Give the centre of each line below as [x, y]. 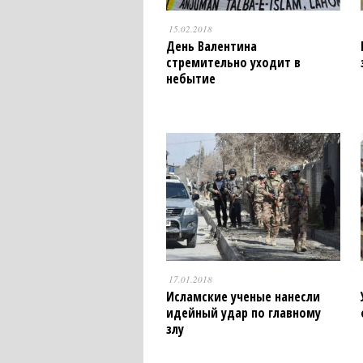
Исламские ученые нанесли [243, 296]
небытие [190, 79]
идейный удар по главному [243, 312]
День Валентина [211, 47]
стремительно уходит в [233, 63]
